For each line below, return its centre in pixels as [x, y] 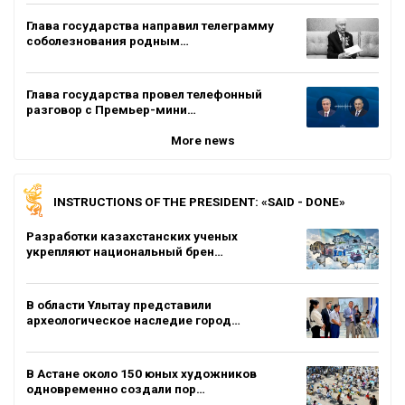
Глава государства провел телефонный [144, 94]
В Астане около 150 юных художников [141, 373]
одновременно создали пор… [116, 388]
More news [202, 140]
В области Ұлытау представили [119, 304]
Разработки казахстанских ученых [132, 235]
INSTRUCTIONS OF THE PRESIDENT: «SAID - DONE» [199, 201]
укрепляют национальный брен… [125, 251]
